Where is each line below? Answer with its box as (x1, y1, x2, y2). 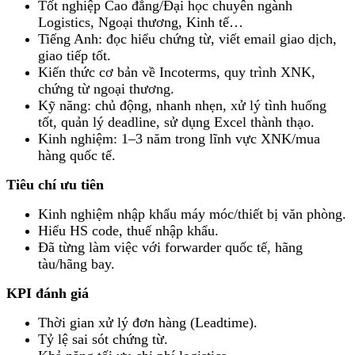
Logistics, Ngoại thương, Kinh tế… (38, 13, 243, 30)
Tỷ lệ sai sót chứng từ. (38, 330, 168, 347)
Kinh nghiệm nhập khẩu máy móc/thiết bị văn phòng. (38, 205, 346, 222)
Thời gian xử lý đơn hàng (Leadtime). (38, 314, 258, 330)
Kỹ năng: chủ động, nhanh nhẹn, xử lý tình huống (38, 97, 326, 113)
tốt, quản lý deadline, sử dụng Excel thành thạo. (38, 113, 315, 130)
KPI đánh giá (6, 284, 89, 301)
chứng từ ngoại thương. (38, 80, 174, 97)
